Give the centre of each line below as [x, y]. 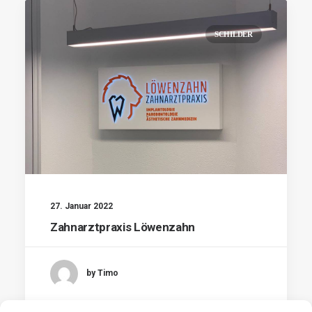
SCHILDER [233, 34]
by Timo [102, 273]
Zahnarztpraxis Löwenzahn [123, 227]
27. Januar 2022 [81, 206]
